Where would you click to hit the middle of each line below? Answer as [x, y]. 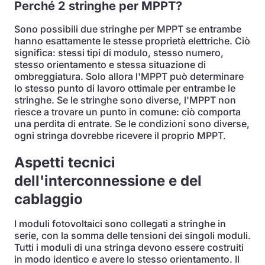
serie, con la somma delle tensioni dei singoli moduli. [132, 235]
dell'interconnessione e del [108, 181]
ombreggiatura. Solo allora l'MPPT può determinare [129, 76]
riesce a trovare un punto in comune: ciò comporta [127, 112]
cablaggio [49, 199]
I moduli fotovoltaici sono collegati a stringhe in [120, 224]
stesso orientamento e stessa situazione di [110, 64]
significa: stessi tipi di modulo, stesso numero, [119, 53]
